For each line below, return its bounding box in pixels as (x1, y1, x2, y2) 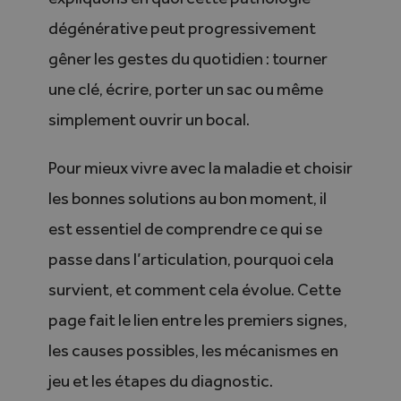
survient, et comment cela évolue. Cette (47, 279, 341, 301)
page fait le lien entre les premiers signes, (47, 310, 347, 331)
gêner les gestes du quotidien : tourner (47, 48, 328, 70)
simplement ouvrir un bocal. (47, 109, 250, 131)
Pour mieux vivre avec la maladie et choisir (47, 158, 353, 179)
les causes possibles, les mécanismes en (47, 340, 338, 362)
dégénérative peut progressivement (47, 18, 316, 39)
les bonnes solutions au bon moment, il (47, 188, 327, 209)
